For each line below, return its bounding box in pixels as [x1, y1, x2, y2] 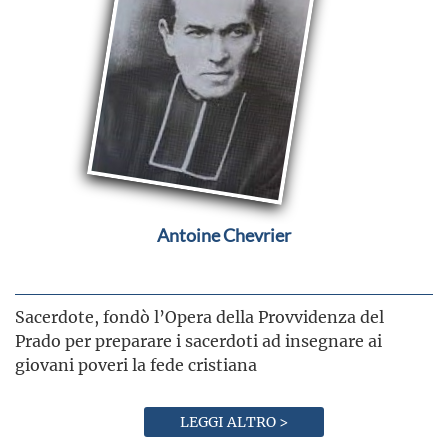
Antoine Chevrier [157, 224, 291, 245]
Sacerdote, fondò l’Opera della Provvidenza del [15, 305, 384, 327]
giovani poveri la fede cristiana [15, 353, 257, 375]
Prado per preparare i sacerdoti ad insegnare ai [15, 329, 382, 351]
